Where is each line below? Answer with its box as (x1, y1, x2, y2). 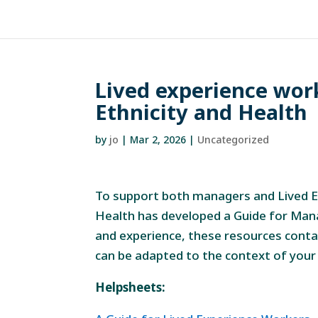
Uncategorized (197, 133, 270, 146)
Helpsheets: (95, 279, 166, 295)
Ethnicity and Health (95, 98, 308, 126)
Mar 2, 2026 (130, 133, 187, 146)
